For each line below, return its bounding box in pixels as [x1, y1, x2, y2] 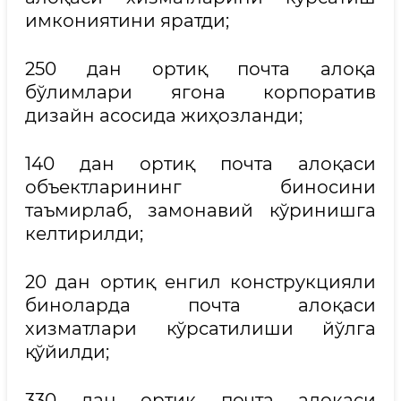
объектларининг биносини [25, 176, 376, 198]
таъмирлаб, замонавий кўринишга [25, 200, 376, 221]
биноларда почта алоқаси [25, 294, 376, 316]
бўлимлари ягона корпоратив [25, 81, 376, 103]
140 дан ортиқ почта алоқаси [25, 153, 376, 175]
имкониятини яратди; [25, 10, 229, 31]
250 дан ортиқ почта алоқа [25, 58, 376, 80]
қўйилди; [25, 341, 109, 363]
